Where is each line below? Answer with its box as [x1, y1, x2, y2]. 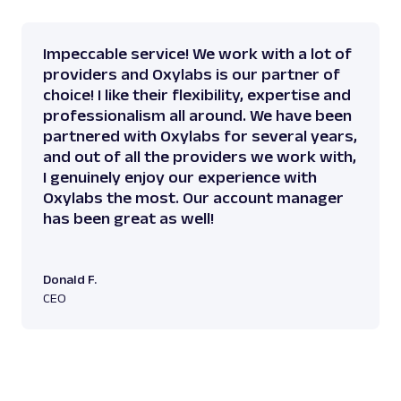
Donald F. [43, 271, 97, 286]
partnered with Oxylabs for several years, [43, 126, 357, 145]
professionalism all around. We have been [43, 106, 352, 124]
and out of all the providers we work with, [43, 147, 356, 166]
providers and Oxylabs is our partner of [43, 64, 340, 83]
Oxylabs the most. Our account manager [43, 188, 344, 207]
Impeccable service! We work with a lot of [43, 44, 352, 63]
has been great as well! [43, 209, 214, 227]
